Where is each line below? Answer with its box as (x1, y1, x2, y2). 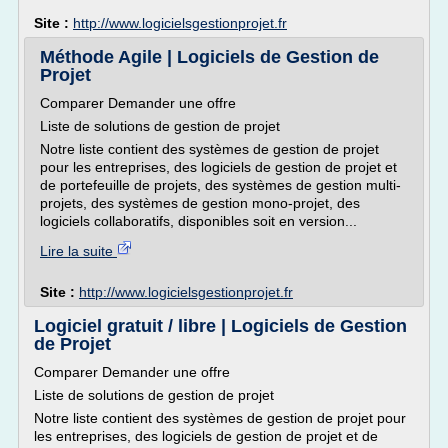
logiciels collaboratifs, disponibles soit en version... (40, 213, 357, 229)
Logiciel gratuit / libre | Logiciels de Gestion (34, 316, 407, 336)
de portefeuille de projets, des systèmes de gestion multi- (40, 177, 401, 193)
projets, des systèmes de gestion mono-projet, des (40, 195, 360, 211)
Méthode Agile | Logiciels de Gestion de (40, 47, 379, 67)
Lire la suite (40, 243, 117, 259)
